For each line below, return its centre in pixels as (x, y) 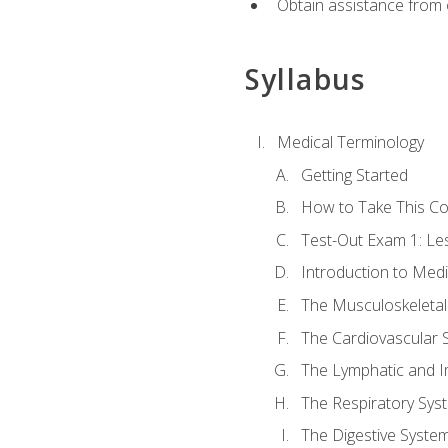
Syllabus (305, 78)
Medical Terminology (350, 142)
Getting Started (354, 174)
